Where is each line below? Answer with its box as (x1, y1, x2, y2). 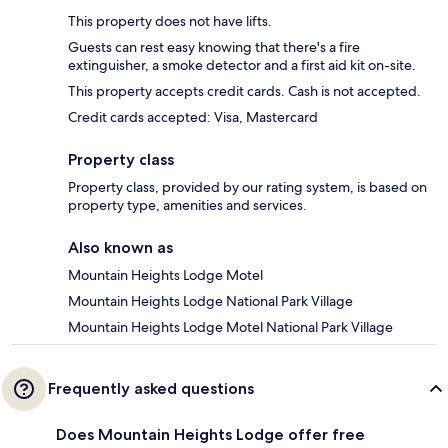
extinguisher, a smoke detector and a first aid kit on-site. (68, 56, 416, 75)
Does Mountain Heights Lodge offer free (56, 425, 365, 445)
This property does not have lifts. (68, 12, 272, 31)
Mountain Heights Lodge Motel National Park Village (68, 318, 393, 337)
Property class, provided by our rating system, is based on (68, 178, 427, 197)
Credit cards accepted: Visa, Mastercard (68, 108, 318, 127)
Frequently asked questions (48, 379, 254, 399)
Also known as (68, 238, 173, 258)
